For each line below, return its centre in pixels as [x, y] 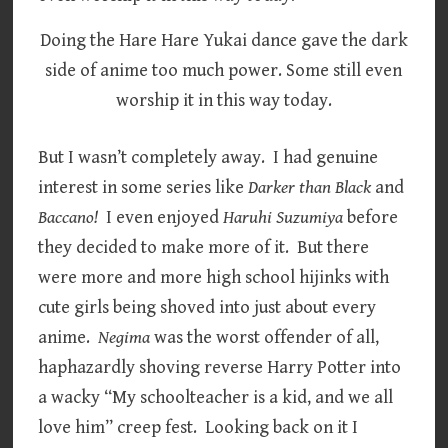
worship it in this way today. [223, 100]
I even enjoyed [161, 217]
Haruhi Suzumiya [283, 217]
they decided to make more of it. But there [204, 247]
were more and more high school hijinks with [214, 277]
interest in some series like [143, 187]
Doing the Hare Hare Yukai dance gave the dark [223, 40]
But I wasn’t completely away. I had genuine [208, 157]
